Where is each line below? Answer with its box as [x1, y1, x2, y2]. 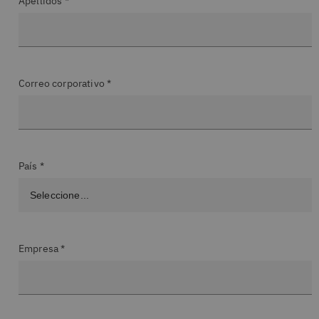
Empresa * [19, 242, 66, 255]
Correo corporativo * [19, 77, 112, 90]
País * [19, 159, 44, 172]
